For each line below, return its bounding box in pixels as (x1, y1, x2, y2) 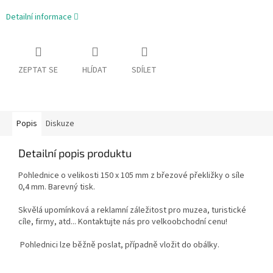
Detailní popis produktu (18, 146, 132, 160)
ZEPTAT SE (18, 64, 58, 77)
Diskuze (46, 118, 74, 130)
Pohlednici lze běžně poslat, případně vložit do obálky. (18, 239, 219, 252)
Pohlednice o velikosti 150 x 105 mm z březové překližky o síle (18, 169, 244, 182)
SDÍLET (132, 64, 157, 77)
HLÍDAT (82, 64, 107, 77)
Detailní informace (6, 11, 72, 24)
